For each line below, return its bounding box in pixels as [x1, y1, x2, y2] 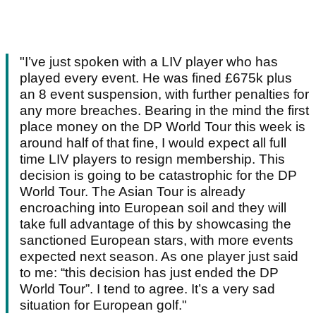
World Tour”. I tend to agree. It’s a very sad [20, 281, 275, 297]
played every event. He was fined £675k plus [20, 71, 292, 86]
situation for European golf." [20, 298, 187, 313]
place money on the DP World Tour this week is [20, 119, 305, 135]
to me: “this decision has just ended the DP [20, 265, 279, 281]
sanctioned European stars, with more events [20, 233, 293, 248]
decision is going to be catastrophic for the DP [20, 168, 297, 183]
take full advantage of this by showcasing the [20, 217, 291, 232]
